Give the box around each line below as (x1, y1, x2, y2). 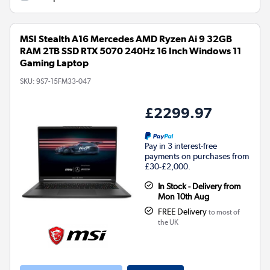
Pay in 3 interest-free (145, 140, 217, 151)
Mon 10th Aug (157, 191, 209, 201)
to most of (208, 207, 239, 216)
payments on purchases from (145, 151, 249, 161)
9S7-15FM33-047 (36, 77, 91, 86)
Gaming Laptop (20, 57, 89, 69)
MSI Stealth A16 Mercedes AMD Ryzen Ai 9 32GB (20, 33, 232, 45)
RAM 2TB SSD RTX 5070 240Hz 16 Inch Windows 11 (20, 45, 241, 57)
